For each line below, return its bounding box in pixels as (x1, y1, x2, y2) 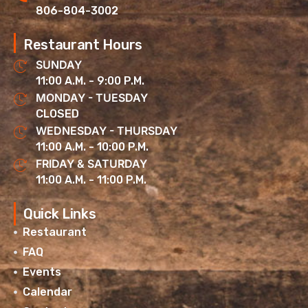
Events (23, 265, 61, 279)
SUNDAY (36, 58, 82, 72)
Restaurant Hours (23, 36, 142, 54)
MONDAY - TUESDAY (36, 91, 148, 105)
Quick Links (23, 206, 96, 223)
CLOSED (36, 107, 79, 121)
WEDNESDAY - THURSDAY (36, 124, 177, 138)
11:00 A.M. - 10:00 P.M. (36, 140, 148, 154)
